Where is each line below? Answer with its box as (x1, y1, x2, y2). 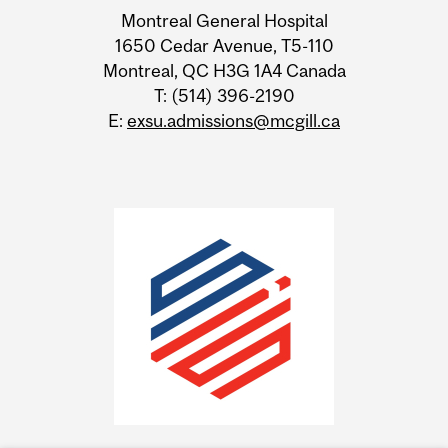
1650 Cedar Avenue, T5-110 (114, 35, 334, 57)
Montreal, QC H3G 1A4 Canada (102, 60, 346, 82)
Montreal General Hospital (120, 10, 328, 32)
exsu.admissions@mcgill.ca (127, 110, 340, 132)
